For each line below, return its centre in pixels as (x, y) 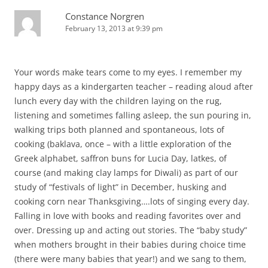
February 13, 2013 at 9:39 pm (114, 29)
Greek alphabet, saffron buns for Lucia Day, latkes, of (121, 159)
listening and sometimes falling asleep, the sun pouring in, (133, 115)
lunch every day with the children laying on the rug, (118, 101)
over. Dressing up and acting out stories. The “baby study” (131, 230)
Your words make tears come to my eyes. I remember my (128, 72)
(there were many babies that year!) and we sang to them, (130, 259)
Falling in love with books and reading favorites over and (128, 216)
